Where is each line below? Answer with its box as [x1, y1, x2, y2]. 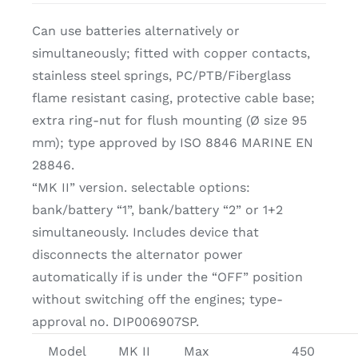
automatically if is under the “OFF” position [31, 269, 303, 285]
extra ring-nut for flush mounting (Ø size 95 [31, 113, 307, 129]
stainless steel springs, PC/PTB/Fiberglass [31, 68, 291, 84]
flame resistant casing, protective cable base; [31, 90, 315, 106]
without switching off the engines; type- [31, 292, 283, 308]
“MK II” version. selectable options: [31, 180, 250, 196]
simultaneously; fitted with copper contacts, [31, 46, 310, 62]
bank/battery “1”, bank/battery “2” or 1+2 [31, 202, 283, 218]
